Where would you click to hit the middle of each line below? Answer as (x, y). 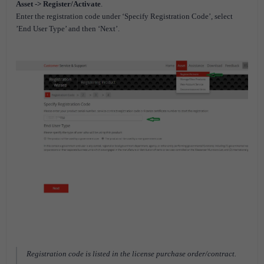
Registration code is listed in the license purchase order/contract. (131, 254)
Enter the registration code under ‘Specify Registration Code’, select (124, 16)
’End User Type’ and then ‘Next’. (68, 29)
